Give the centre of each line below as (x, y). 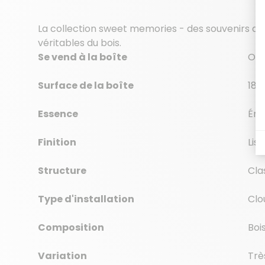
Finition (57, 142)
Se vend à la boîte (83, 57)
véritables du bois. (80, 43)
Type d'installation (86, 199)
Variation (62, 256)
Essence (58, 114)
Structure (62, 170)
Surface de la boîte (86, 85)
